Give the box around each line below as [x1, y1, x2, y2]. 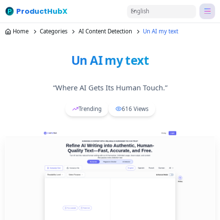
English [130, 7, 149, 15]
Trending [78, 105, 102, 112]
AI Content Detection [78, 27, 132, 35]
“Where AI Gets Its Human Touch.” [53, 82, 167, 92]
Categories [39, 27, 67, 35]
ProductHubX [16, 6, 67, 16]
